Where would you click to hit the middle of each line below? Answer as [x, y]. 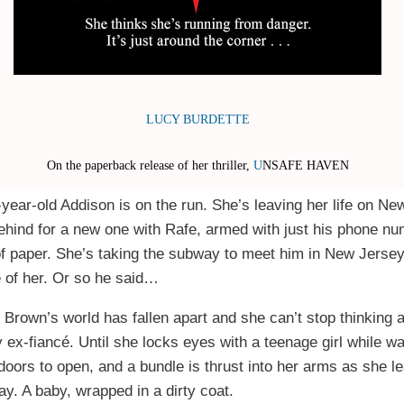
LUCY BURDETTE [197, 119]
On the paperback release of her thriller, [150, 165]
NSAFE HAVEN [305, 165]
